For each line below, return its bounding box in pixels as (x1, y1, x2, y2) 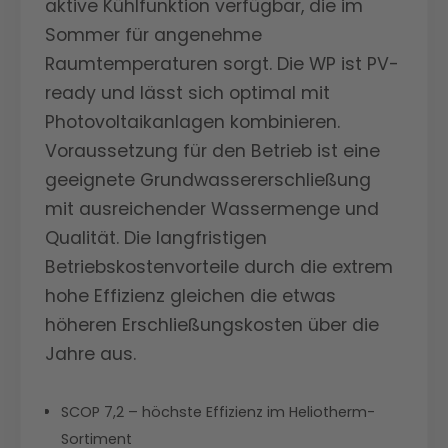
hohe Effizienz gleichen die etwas (45, 284, 336, 309)
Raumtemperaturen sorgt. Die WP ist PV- (45, 52, 399, 77)
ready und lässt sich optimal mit (45, 81, 330, 106)
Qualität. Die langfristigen (45, 226, 267, 251)
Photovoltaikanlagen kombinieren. (45, 110, 340, 135)
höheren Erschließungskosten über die (45, 313, 379, 338)
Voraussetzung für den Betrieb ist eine (45, 139, 380, 164)
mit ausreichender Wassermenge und (45, 197, 379, 222)
